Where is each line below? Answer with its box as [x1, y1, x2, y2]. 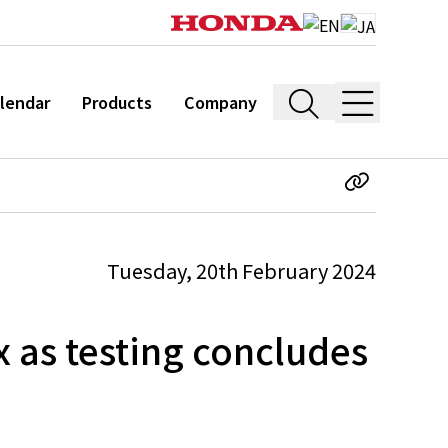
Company [184, 90, 257, 114]
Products [82, 90, 152, 114]
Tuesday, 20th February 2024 [107, 256, 376, 285]
